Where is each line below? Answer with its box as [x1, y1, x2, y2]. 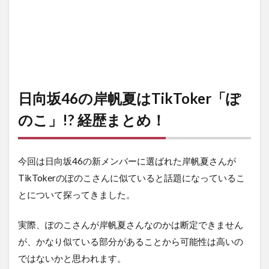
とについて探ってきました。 [18, 189, 135, 200]
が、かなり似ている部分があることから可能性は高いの [18, 235, 243, 247]
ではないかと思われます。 [18, 252, 126, 264]
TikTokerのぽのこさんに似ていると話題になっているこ [18, 172, 245, 183]
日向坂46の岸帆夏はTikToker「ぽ [18, 89, 241, 107]
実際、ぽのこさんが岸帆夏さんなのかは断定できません [18, 219, 243, 230]
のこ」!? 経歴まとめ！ [18, 110, 166, 128]
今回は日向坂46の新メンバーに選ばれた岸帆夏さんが [18, 155, 236, 166]
